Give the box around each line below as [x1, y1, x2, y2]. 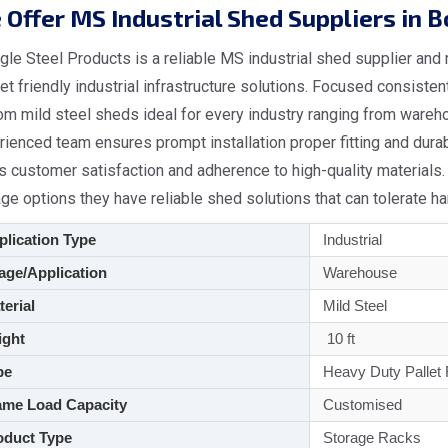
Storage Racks [318, 429, 421, 446]
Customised [318, 396, 402, 413]
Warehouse [318, 264, 397, 281]
